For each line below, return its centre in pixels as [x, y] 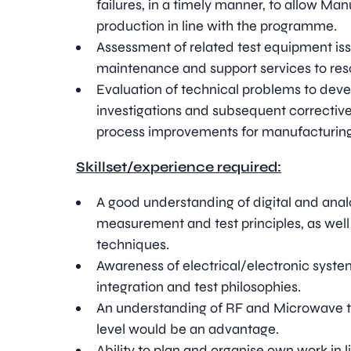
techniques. [133, 244]
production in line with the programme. [217, 26]
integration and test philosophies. [199, 287]
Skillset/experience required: [179, 167]
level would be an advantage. [188, 329]
